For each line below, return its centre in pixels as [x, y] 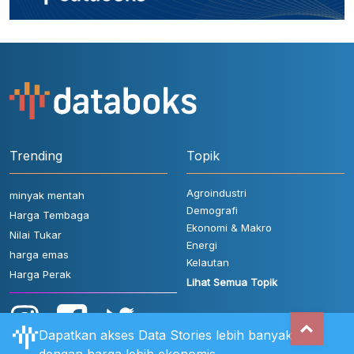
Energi [202, 245]
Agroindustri [217, 193]
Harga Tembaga [49, 215]
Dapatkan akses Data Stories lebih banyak [166, 335]
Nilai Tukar [36, 235]
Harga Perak [40, 275]
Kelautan [208, 263]
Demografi [212, 211]
